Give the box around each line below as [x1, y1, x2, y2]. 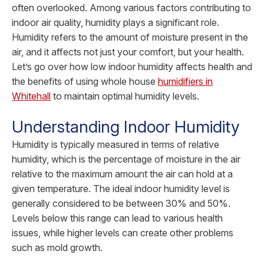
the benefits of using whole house [12, 75, 158, 88]
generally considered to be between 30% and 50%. [12, 197, 230, 210]
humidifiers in [158, 75, 213, 88]
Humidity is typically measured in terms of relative [12, 138, 219, 151]
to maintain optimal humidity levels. [51, 90, 199, 103]
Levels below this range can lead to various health [12, 212, 223, 225]
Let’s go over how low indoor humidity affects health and [12, 61, 252, 73]
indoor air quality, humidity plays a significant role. [12, 16, 219, 29]
